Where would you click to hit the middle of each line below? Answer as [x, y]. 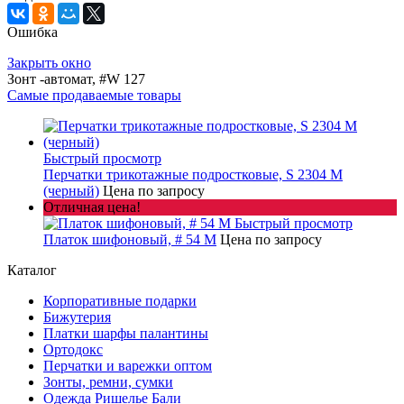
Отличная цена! [92, 207]
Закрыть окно [49, 63]
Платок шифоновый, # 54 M [130, 240]
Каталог [32, 271]
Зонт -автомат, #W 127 [76, 79]
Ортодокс [73, 350]
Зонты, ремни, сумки [108, 382]
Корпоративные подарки [120, 301]
